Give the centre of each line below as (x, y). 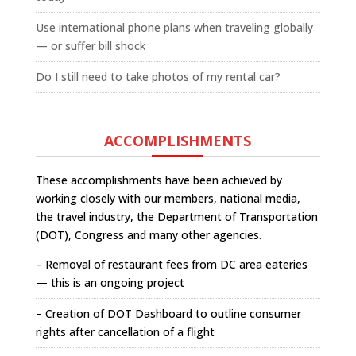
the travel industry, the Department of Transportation (176, 216)
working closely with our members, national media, (168, 198)
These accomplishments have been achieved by (159, 180)
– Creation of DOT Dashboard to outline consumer (168, 313)
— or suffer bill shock (90, 45)
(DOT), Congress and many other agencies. (148, 234)
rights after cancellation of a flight (125, 331)
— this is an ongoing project (110, 282)
